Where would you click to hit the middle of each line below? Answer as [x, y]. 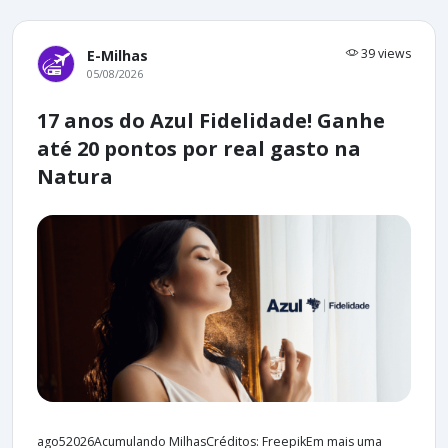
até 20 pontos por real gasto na [199, 148]
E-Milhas [117, 55]
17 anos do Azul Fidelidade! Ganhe [211, 120]
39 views [384, 53]
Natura [75, 176]
